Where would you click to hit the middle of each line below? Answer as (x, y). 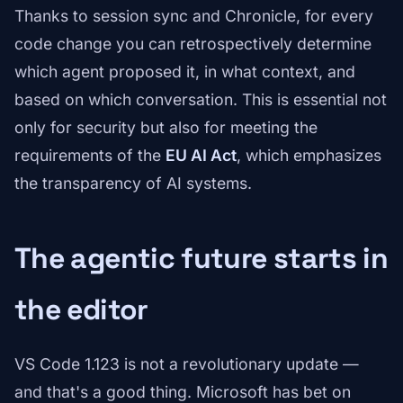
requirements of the (90, 156)
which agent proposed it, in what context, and (185, 72)
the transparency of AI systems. (133, 184)
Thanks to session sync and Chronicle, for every (194, 16)
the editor (81, 310)
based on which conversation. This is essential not (201, 100)
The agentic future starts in (201, 259)
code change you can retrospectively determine (193, 44)
